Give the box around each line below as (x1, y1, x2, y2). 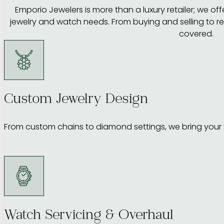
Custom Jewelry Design (4, 93, 148, 107)
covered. (178, 28, 213, 40)
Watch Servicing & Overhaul (4, 209, 173, 223)
